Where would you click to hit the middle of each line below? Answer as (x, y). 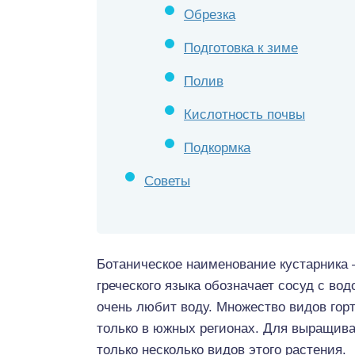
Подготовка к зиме (241, 48)
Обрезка (210, 15)
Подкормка (217, 148)
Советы (167, 181)
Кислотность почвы (244, 115)
